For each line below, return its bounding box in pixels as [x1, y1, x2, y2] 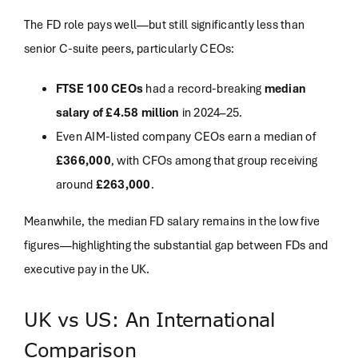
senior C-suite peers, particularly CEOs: [23, 40, 235, 57]
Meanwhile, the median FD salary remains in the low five [23, 213, 320, 229]
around [55, 176, 96, 193]
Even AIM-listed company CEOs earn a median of [55, 128, 316, 145]
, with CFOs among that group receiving [110, 152, 318, 169]
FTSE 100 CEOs [55, 80, 144, 97]
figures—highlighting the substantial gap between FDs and [23, 237, 328, 253]
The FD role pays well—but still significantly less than [23, 16, 305, 33]
